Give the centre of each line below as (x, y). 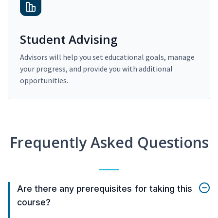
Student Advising (69, 39)
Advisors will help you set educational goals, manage (107, 57)
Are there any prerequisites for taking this (105, 189)
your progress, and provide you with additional (96, 69)
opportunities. (44, 81)
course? (34, 202)
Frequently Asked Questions (109, 143)
